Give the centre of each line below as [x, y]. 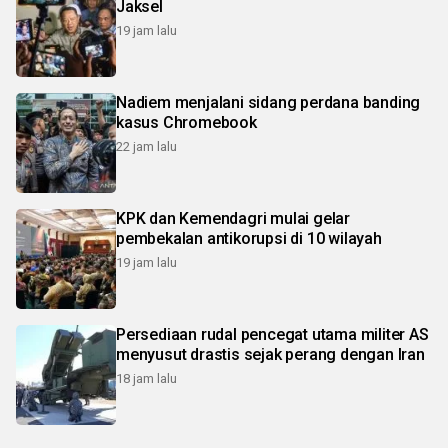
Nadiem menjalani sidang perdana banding [268, 102]
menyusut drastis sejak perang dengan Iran [270, 354]
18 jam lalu [146, 378]
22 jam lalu [146, 146]
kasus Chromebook [186, 122]
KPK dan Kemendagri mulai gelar [233, 218]
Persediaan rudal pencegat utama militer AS [272, 334]
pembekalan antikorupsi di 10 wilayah [249, 238]
